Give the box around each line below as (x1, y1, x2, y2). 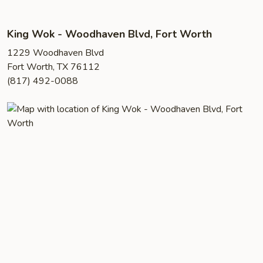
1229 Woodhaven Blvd (7, 46, 104, 59)
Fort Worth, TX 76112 (7, 60, 100, 73)
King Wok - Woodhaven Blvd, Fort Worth (7, 27, 212, 41)
